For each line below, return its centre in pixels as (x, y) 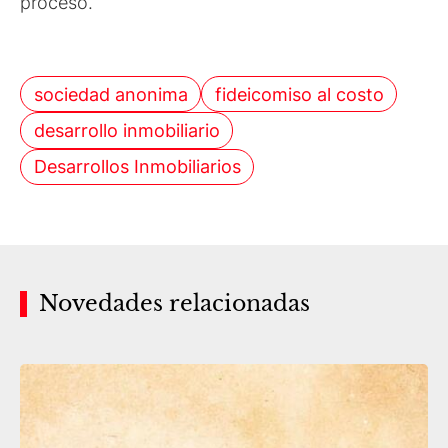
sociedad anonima (110, 94)
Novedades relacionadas (174, 304)
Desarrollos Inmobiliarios (137, 167)
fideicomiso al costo (299, 94)
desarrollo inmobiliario (126, 130)
